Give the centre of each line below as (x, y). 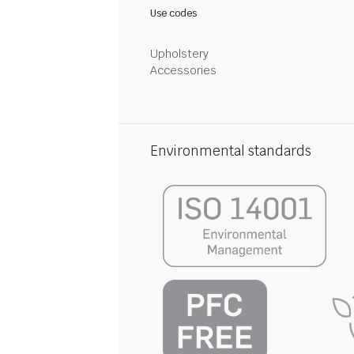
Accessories (183, 70)
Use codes (173, 13)
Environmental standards (231, 151)
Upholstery (179, 53)
